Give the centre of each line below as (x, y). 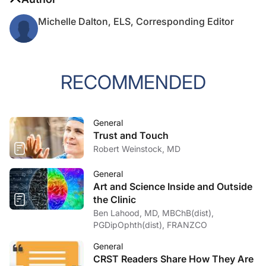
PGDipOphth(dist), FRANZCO (150, 225)
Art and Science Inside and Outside (173, 186)
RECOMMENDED (133, 82)
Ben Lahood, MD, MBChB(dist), (153, 213)
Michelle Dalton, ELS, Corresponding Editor (136, 21)
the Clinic (115, 199)
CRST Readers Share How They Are (173, 259)
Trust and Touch (131, 135)
